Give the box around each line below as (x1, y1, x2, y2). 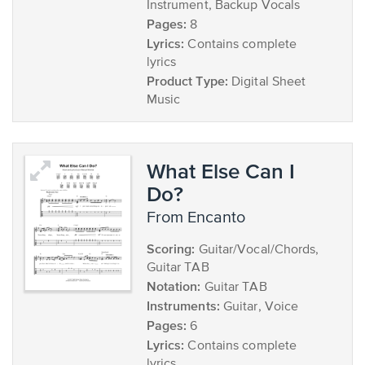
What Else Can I (146, 159, 295, 182)
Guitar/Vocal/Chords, (195, 244, 319, 257)
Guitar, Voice (219, 301, 299, 314)
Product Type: (146, 73, 228, 88)
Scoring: (146, 241, 196, 256)
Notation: (146, 279, 201, 293)
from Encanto (155, 209, 245, 226)
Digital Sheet (227, 76, 306, 89)
